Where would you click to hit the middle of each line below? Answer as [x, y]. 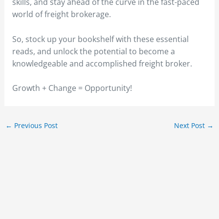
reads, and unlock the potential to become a [93, 51]
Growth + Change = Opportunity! [72, 88]
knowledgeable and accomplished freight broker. [102, 63]
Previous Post [35, 126]
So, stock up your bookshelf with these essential [100, 39]
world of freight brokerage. [61, 14]
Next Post [191, 126]
